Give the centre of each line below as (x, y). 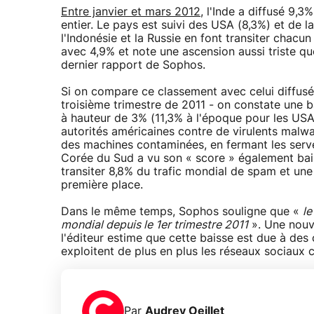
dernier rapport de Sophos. (133, 66)
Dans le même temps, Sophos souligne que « (182, 212)
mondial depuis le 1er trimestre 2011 (155, 225)
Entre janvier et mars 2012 (131, 12)
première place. (102, 185)
